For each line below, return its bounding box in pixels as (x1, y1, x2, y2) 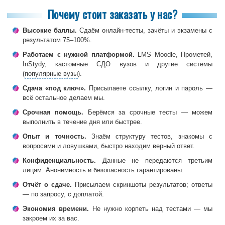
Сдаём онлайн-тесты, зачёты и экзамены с (77, 26, 212, 34)
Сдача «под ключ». (23, 84, 86, 92)
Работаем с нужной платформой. (23, 50, 135, 58)
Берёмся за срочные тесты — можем (83, 108, 213, 116)
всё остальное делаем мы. (23, 93, 105, 101)
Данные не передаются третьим (96, 156, 212, 164)
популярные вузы (25, 69, 78, 77)
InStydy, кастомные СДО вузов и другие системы (23, 60, 212, 68)
